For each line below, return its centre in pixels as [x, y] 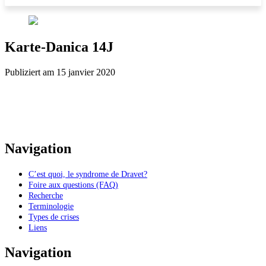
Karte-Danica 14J [59, 47]
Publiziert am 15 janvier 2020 [60, 72]
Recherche [46, 195]
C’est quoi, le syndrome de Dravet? [88, 174]
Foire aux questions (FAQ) [73, 184]
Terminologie [51, 206]
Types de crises [54, 216]
